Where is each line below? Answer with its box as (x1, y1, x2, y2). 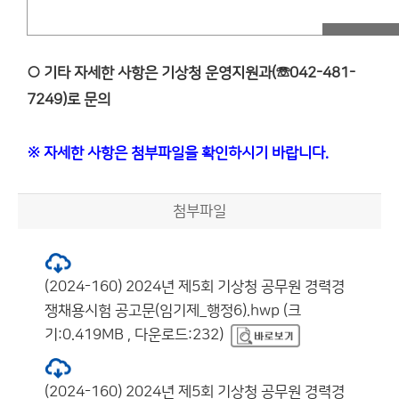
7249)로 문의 (27, 92, 110, 108)
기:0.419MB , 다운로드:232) (45, 327, 224, 343)
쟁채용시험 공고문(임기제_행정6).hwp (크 (45, 303, 301, 319)
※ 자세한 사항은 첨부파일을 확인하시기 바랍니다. (27, 145, 329, 161)
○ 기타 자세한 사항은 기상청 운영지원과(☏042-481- (27, 65, 355, 81)
